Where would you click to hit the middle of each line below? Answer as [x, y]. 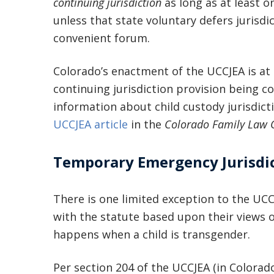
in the [146, 124]
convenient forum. [102, 38]
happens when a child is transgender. [152, 234]
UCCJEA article [91, 124]
